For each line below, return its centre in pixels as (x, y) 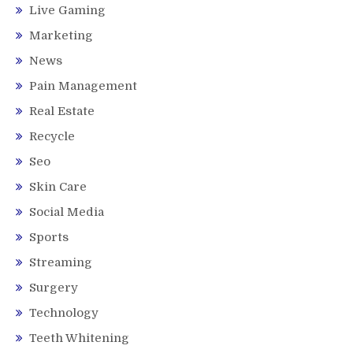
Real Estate (62, 111)
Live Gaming (67, 11)
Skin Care (58, 187)
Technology (64, 313)
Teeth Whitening (79, 338)
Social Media (67, 212)
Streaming (61, 263)
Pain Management (83, 86)
